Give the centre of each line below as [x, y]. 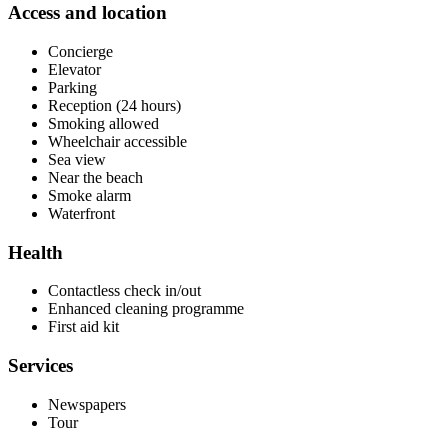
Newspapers [87, 404]
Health [35, 252]
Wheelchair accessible [117, 141]
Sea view [77, 159]
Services [40, 366]
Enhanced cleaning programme [146, 309]
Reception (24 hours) [114, 105]
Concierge [80, 51]
